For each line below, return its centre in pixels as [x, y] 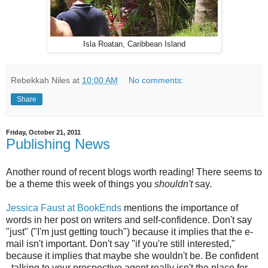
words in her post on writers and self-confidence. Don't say [129, 220]
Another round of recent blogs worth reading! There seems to [134, 172]
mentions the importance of [180, 208]
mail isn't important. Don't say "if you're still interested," [121, 244]
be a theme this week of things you [80, 184]
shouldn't [173, 184]
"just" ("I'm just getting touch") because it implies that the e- [130, 232]
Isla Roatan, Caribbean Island [134, 44]
